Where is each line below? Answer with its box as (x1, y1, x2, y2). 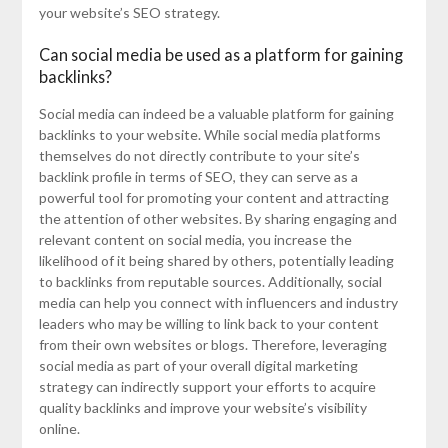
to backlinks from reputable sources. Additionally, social (38, 273, 382, 291)
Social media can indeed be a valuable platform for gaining (38, 105, 394, 123)
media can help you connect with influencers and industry (38, 294, 398, 312)
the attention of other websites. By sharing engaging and (38, 210, 397, 228)
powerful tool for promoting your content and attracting (38, 189, 389, 207)
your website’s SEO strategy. (38, 4, 220, 22)
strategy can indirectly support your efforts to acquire (38, 378, 376, 396)
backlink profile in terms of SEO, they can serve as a (38, 168, 358, 186)
